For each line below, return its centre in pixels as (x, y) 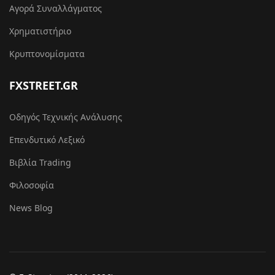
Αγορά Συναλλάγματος (56, 8)
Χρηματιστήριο (40, 31)
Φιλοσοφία (32, 185)
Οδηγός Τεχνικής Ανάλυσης (66, 117)
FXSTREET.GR (44, 85)
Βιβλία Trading (40, 162)
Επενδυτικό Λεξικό (47, 140)
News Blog (31, 208)
